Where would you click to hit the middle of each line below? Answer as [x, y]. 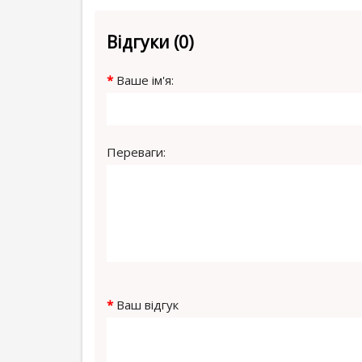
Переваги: [136, 152]
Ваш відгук [147, 304]
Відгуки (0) [150, 42]
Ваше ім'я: [145, 80]
